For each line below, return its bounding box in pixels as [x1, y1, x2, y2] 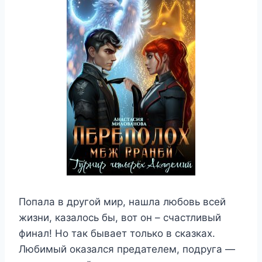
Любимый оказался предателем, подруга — [19, 243, 235, 255]
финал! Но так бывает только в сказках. [19, 227, 215, 239]
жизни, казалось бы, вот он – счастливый [19, 212, 221, 223]
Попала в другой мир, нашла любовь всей [19, 196, 226, 208]
